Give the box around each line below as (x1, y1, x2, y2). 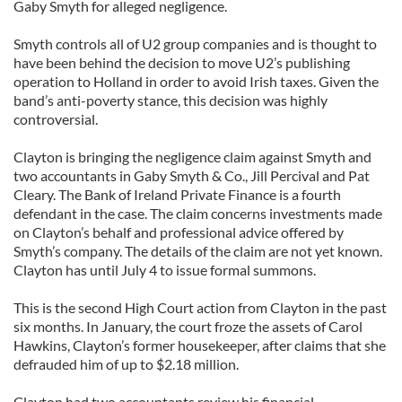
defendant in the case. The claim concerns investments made (13, 205, 382, 222)
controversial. (13, 110, 98, 127)
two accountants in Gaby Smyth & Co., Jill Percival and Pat (13, 167, 370, 184)
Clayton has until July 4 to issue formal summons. (13, 261, 316, 278)
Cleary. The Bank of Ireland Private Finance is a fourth (13, 186, 341, 203)
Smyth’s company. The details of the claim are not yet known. (13, 242, 382, 259)
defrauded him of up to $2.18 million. (13, 355, 239, 372)
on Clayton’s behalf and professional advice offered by (13, 223, 344, 240)
